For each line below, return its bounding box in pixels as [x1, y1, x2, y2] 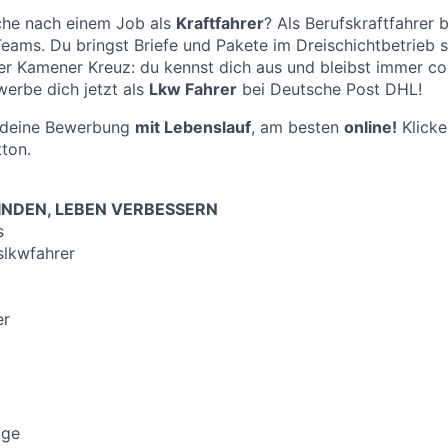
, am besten [251, 117, 344, 138]
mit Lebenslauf [135, 117, 251, 138]
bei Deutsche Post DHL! [237, 79, 422, 100]
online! [344, 117, 397, 138]
